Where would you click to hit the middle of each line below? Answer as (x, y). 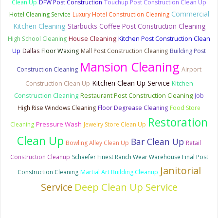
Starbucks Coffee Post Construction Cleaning (136, 26)
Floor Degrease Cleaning (133, 108)
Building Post (188, 51)
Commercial (190, 14)
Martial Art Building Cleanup (119, 172)
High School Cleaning (37, 38)
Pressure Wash (59, 124)
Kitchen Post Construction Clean (164, 38)
